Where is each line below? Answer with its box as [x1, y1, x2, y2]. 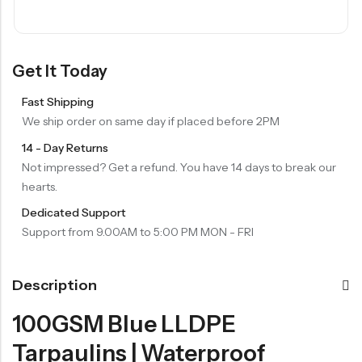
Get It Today [12, 61, 107, 81]
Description [12, 276, 97, 295]
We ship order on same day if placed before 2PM [22, 113, 280, 128]
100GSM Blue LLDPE [12, 310, 236, 339]
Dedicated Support [22, 205, 126, 221]
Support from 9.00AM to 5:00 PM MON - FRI [22, 225, 254, 240]
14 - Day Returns [22, 140, 108, 155]
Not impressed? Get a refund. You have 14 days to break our [22, 159, 336, 175]
